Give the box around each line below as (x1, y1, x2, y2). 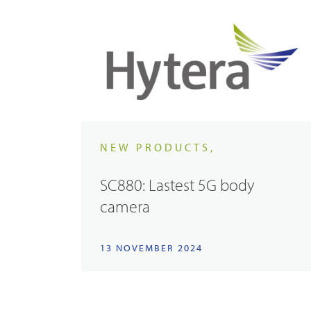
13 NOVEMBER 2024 (100, 241, 203, 254)
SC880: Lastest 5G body (100, 174, 255, 195)
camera (100, 195, 151, 217)
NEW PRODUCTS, (100, 140, 216, 155)
